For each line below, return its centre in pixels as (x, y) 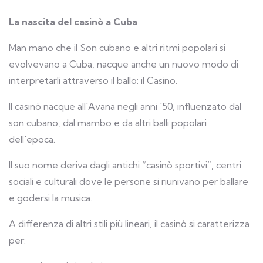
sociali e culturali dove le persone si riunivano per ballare (129, 182)
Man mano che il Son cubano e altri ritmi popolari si (117, 48)
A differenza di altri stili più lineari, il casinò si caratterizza (129, 224)
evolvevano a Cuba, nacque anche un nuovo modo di (124, 64)
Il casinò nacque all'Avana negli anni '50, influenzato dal (125, 107)
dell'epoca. (32, 139)
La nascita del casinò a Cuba (73, 22)
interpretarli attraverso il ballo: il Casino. (93, 81)
